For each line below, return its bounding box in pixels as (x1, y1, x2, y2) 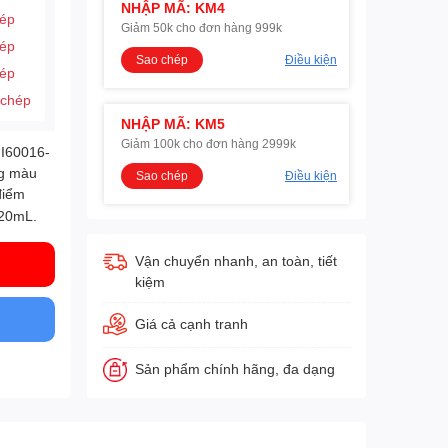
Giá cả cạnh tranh (134, 315, 248, 332)
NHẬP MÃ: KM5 (120, 115, 225, 132)
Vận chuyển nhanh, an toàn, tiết (134, 252, 337, 269)
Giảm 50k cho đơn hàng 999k (120, 20, 282, 35)
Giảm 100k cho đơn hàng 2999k (120, 136, 296, 151)
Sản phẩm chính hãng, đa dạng (134, 360, 335, 377)
